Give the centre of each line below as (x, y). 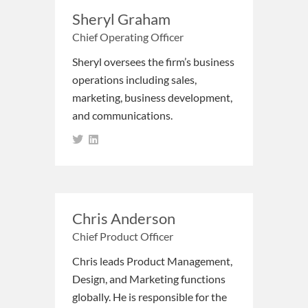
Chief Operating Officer (128, 36)
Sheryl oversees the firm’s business (153, 61)
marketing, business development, (152, 97)
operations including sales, (134, 79)
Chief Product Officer (123, 236)
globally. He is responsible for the (150, 296)
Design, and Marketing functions (149, 278)
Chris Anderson (124, 218)
